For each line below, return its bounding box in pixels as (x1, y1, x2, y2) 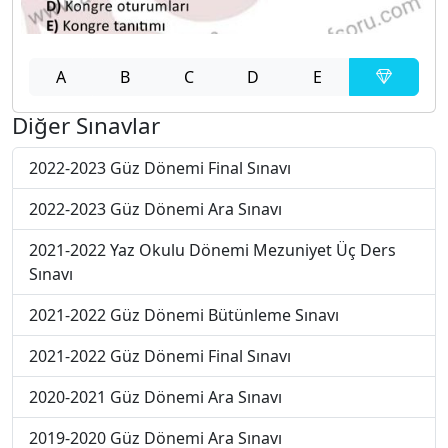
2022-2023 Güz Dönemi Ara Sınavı (29, 198, 282, 221)
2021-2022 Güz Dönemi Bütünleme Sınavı (29, 304, 339, 327)
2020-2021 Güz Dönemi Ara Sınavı (29, 386, 282, 409)
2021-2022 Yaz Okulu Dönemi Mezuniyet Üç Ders (29, 239, 396, 262)
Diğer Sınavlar (12, 110, 160, 142)
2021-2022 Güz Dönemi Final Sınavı (29, 345, 291, 368)
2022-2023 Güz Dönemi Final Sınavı (29, 157, 291, 180)
